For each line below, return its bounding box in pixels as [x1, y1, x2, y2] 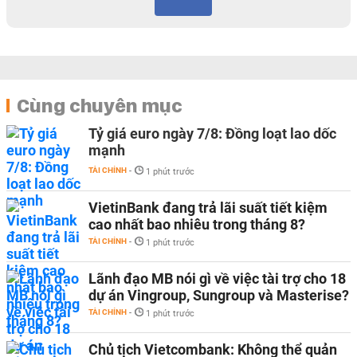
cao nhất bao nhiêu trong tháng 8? [88, 216, 305, 233]
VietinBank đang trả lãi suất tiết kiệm [88, 199, 328, 216]
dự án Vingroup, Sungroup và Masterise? [88, 287, 349, 304]
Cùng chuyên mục [17, 93, 182, 117]
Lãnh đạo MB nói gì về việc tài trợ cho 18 [88, 270, 346, 287]
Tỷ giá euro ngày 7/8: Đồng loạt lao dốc [88, 125, 336, 142]
